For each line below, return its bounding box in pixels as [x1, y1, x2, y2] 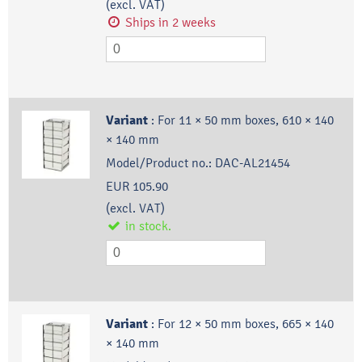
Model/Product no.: [105, 155, 212, 171]
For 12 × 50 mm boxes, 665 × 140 [157, 316, 334, 332]
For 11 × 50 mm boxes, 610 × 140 [157, 112, 334, 128]
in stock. [125, 218, 172, 234]
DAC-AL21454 [214, 155, 290, 171]
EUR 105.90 [105, 179, 168, 195]
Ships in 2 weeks [125, 15, 217, 31]
